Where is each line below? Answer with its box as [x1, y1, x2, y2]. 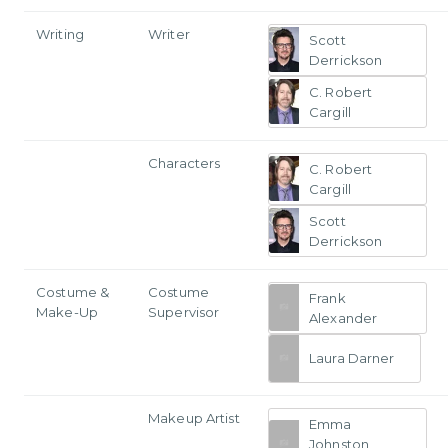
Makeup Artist [148, 409, 240, 426]
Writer [148, 25, 190, 42]
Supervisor [148, 303, 220, 320]
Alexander [309, 309, 378, 326]
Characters [148, 154, 221, 171]
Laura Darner [309, 350, 395, 367]
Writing [36, 25, 84, 42]
